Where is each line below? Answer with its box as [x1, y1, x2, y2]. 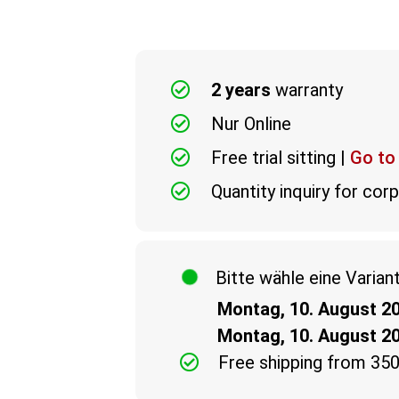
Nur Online [210, 113, 291, 134]
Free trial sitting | [210, 147, 350, 168]
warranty [270, 79, 343, 101]
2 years [210, 79, 271, 101]
